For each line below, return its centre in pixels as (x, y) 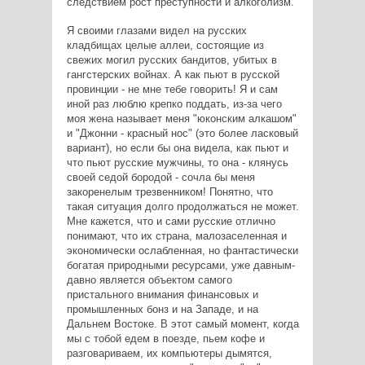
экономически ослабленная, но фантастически (182, 250)
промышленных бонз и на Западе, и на (162, 309)
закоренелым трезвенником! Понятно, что (169, 191)
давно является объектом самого (149, 279)
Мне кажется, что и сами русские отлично (171, 221)
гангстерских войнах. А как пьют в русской (173, 74)
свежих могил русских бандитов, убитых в (172, 59)
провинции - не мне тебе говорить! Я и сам (172, 89)
